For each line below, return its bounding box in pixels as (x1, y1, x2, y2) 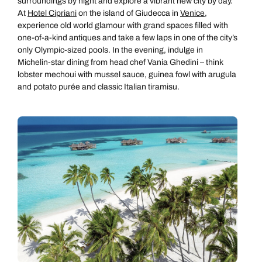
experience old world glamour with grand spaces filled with (18, 20, 228, 30)
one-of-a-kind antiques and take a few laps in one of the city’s (18, 33, 237, 42)
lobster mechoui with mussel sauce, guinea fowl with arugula (18, 70, 236, 79)
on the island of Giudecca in (77, 8, 180, 18)
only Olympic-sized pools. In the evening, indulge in (18, 45, 203, 54)
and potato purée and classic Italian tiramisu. (18, 82, 180, 91)
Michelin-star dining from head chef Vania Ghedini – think (18, 57, 223, 67)
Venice (180, 8, 205, 18)
